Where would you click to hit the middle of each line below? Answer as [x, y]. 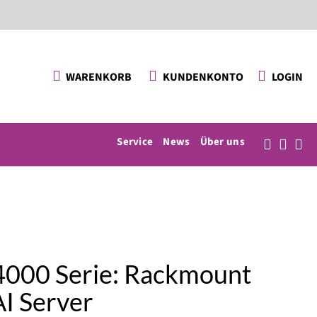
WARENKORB [99, 77]
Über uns [222, 142]
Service [135, 142]
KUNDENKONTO [203, 76]
